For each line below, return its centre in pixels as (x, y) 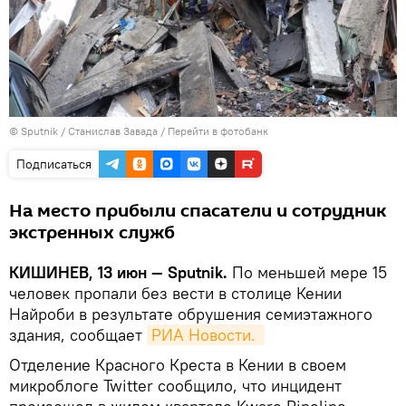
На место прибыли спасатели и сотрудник (198, 211)
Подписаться (54, 164)
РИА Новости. (206, 334)
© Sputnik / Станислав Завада (83, 130)
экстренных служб (92, 232)
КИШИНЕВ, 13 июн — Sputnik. (118, 272)
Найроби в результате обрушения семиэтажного (191, 314)
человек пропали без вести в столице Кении (175, 293)
